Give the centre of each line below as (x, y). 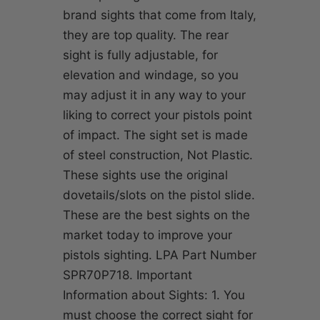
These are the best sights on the (156, 215)
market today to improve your (147, 235)
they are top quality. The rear (146, 35)
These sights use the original (145, 175)
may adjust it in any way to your (154, 95)
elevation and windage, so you (151, 75)
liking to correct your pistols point (157, 115)
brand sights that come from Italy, (160, 15)
